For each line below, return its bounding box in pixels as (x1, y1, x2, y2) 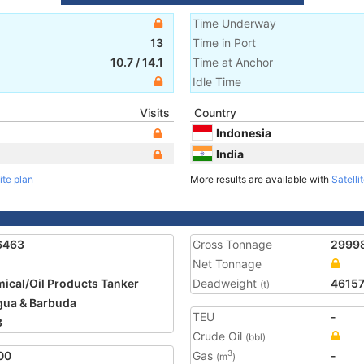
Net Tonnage (193, 257, 262, 271)
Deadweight (193, 276, 260, 290)
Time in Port (193, 36, 256, 50)
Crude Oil (193, 329, 245, 343)
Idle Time (193, 75, 241, 89)
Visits (140, 106, 170, 119)
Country (194, 106, 236, 119)
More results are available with (190, 173, 331, 185)
